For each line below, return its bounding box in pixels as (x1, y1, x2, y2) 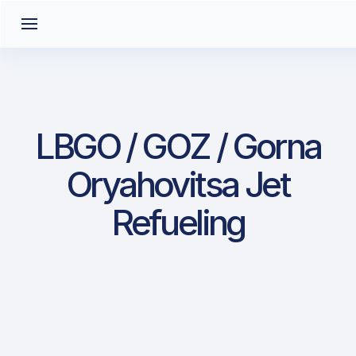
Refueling (111, 201, 245, 244)
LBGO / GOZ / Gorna (35, 125, 321, 168)
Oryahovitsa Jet (67, 163, 289, 206)
